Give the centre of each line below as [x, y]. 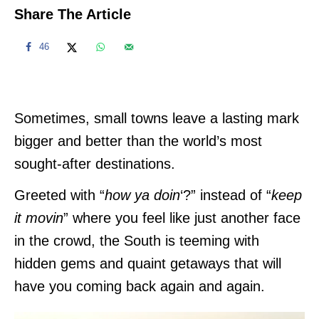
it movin [39, 218]
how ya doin [142, 195]
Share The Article [73, 14]
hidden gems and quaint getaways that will [148, 263]
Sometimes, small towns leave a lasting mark [157, 118]
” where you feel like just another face [182, 218]
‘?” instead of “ [226, 195]
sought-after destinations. [95, 163]
